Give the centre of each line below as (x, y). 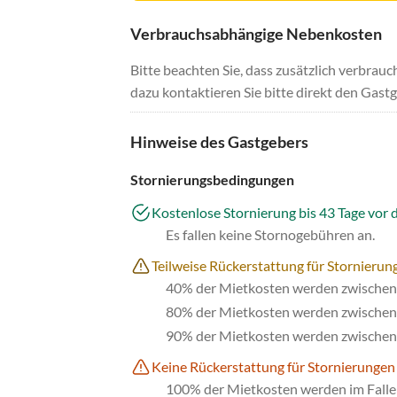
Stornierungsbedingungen (212, 180)
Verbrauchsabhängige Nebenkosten (256, 34)
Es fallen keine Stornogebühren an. (270, 235)
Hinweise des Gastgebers (219, 142)
